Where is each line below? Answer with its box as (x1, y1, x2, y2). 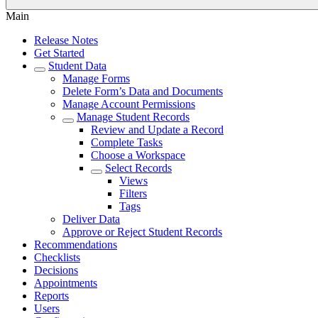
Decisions (34, 264, 78, 276)
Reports (34, 290, 69, 302)
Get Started (34, 47, 84, 59)
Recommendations (34, 238, 117, 251)
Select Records (105, 162, 172, 174)
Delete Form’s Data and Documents (62, 85, 223, 97)
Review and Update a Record (91, 124, 224, 136)
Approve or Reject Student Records (62, 226, 222, 238)
